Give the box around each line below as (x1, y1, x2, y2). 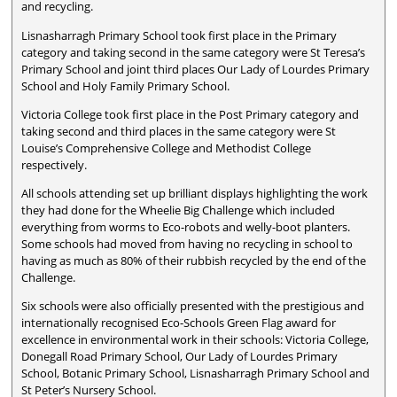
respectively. (21, 156, 88, 173)
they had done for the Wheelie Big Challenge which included (21, 202, 336, 219)
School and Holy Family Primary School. (21, 77, 230, 94)
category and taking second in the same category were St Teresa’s (21, 43, 366, 60)
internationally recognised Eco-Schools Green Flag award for (21, 315, 337, 331)
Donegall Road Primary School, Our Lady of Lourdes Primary (21, 348, 339, 365)
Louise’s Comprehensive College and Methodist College (21, 139, 312, 156)
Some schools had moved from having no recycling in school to (21, 236, 354, 253)
